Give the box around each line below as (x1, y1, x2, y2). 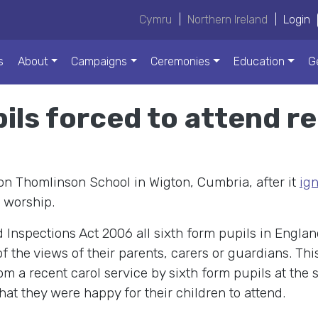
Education (234, 55, 285, 69)
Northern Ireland (187, 13, 268, 26)
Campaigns (71, 55, 128, 69)
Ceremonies (150, 55, 211, 69)
